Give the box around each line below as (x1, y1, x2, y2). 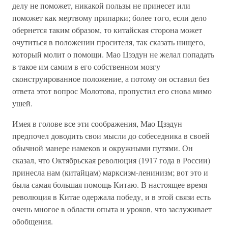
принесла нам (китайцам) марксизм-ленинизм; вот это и (12, 167, 208, 178)
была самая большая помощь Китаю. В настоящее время (12, 179, 207, 190)
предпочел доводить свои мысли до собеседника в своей (12, 130, 210, 141)
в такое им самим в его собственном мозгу (12, 61, 160, 72)
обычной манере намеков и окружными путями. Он (12, 142, 193, 153)
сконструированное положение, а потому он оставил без (12, 73, 209, 84)
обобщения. (12, 216, 53, 226)
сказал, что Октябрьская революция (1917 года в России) (12, 155, 210, 165)
